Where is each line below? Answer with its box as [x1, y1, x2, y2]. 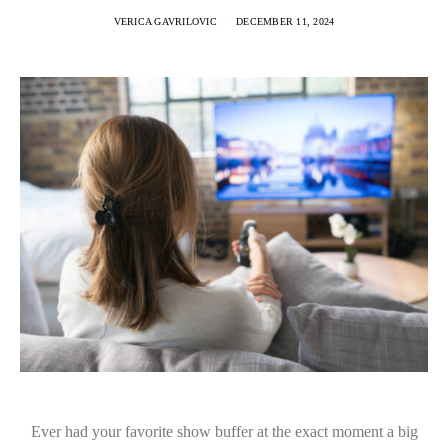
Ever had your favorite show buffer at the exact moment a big [30, 422, 418, 440]
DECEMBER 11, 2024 [236, 15, 335, 27]
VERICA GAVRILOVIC [113, 15, 217, 27]
